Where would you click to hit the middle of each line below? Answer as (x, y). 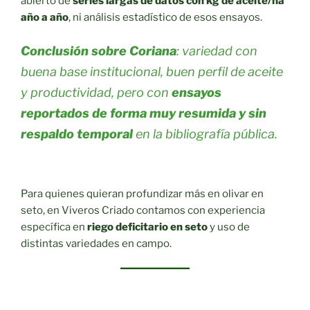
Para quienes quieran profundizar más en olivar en (142, 193)
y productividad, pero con (96, 93)
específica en (54, 227)
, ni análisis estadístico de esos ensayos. (165, 17)
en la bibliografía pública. (205, 134)
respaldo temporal (77, 134)
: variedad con (217, 51)
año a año (45, 17)
